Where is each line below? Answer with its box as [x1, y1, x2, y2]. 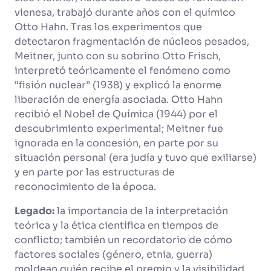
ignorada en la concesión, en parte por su [15, 137, 218, 149]
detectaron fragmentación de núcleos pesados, [15, 35, 249, 48]
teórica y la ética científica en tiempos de [15, 219, 218, 232]
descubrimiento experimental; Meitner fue [15, 122, 223, 135]
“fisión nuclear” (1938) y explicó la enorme [15, 79, 221, 91]
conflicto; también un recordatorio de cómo [15, 233, 232, 246]
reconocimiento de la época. [15, 180, 158, 193]
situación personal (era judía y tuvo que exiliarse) [15, 151, 256, 164]
